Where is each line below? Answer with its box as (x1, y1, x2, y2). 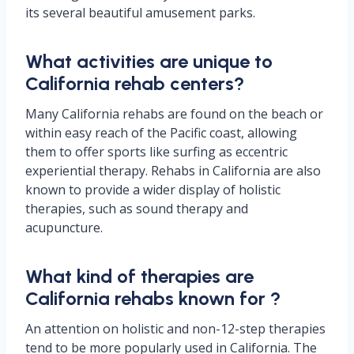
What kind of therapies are (25, 264, 254, 288)
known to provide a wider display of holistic (25, 180, 281, 198)
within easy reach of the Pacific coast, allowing (25, 123, 297, 141)
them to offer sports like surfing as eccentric (25, 142, 288, 160)
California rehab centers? (25, 71, 244, 95)
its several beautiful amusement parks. (25, 3, 255, 21)
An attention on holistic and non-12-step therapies (25, 319, 326, 337)
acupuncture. (25, 218, 106, 236)
